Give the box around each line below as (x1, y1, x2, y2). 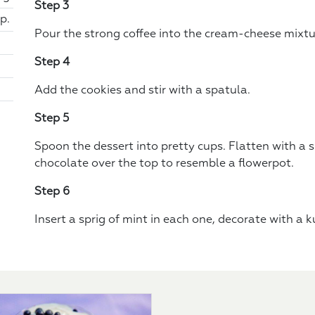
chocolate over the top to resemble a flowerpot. (34, 157, 294, 169)
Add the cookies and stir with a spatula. (34, 84, 250, 96)
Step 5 (34, 112, 70, 124)
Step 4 (34, 56, 70, 68)
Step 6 (34, 186, 70, 198)
